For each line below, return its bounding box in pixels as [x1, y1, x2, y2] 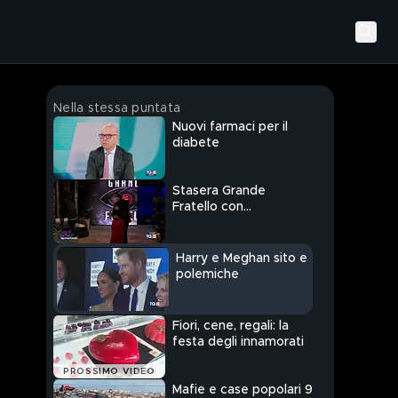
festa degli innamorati [172, 336, 304, 349]
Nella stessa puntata [53, 102, 180, 115]
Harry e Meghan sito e [176, 252, 307, 266]
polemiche [176, 268, 239, 282]
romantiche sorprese [172, 217, 298, 230]
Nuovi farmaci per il [172, 121, 288, 134]
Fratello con [172, 201, 243, 214]
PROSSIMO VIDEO [63, 367, 155, 377]
